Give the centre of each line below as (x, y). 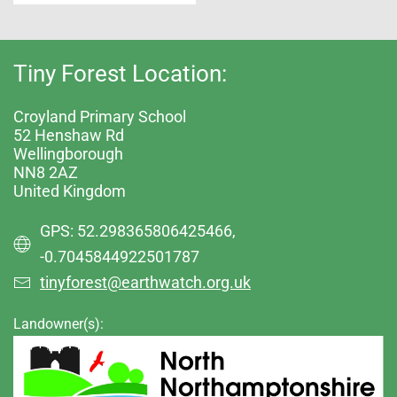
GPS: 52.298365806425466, (138, 230)
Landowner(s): (58, 323)
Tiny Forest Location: (120, 73)
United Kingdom (70, 191)
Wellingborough (68, 153)
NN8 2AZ (46, 172)
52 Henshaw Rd (69, 135)
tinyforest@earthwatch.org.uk (145, 282)
